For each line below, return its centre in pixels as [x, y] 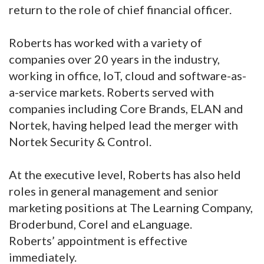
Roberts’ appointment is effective [98, 241]
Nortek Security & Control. [80, 142]
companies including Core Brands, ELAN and [126, 109]
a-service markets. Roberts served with [111, 92]
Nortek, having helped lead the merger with [123, 125]
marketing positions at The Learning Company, [131, 208]
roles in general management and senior [114, 191]
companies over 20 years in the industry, [114, 59]
